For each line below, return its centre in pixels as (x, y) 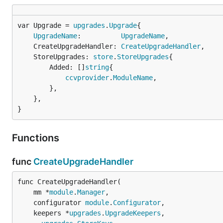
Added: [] (67, 67)
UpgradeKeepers (133, 213)
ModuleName (133, 78)
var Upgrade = (45, 25)
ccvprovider (87, 78)
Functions (37, 138)
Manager (91, 192)
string (97, 67)
